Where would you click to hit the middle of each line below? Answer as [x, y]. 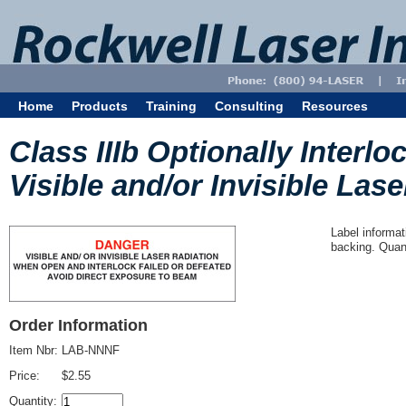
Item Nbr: [35, 350]
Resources [335, 106]
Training [171, 106]
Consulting [249, 106]
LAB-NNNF [91, 350]
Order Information [78, 325]
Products [100, 106]
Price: [26, 376]
